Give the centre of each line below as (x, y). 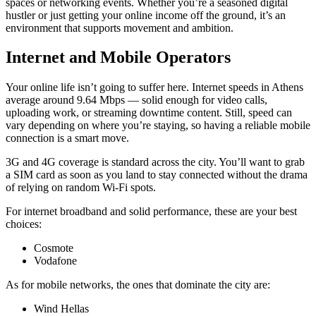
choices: (24, 224)
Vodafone (55, 261)
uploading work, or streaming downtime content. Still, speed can (149, 113)
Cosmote (54, 248)
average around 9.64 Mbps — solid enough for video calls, (136, 100)
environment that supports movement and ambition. (120, 28)
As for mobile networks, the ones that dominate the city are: (138, 285)
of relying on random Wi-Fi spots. (81, 188)
